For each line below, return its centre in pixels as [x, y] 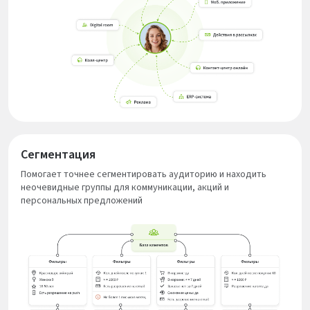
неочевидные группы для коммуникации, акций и [125, 188]
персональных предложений [82, 201]
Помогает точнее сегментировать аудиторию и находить [144, 175]
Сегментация [58, 155]
